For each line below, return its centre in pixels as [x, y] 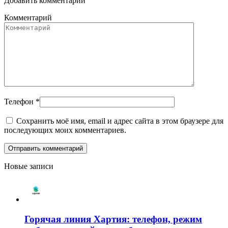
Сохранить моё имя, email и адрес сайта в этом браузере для [120, 121]
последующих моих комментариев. [65, 130]
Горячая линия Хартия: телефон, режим [113, 219]
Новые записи [29, 166]
